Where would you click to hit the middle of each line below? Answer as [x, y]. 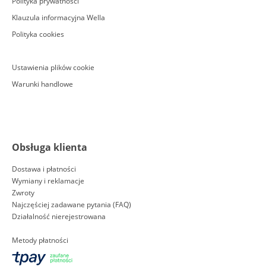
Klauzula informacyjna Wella [58, 18]
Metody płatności [40, 240]
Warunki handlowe [42, 84]
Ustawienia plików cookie [53, 67]
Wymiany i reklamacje [48, 181]
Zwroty [23, 193]
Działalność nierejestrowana [59, 216]
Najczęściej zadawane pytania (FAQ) [72, 205]
